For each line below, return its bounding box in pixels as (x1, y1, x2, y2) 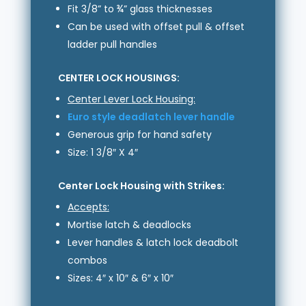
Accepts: (67, 199, 109, 214)
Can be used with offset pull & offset (67, 19, 245, 33)
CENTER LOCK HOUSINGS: (57, 70, 180, 85)
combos (67, 253, 107, 267)
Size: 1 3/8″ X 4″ (67, 145, 138, 159)
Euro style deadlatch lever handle (67, 109, 235, 124)
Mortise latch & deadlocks (67, 217, 191, 232)
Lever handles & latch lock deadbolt (67, 235, 238, 249)
